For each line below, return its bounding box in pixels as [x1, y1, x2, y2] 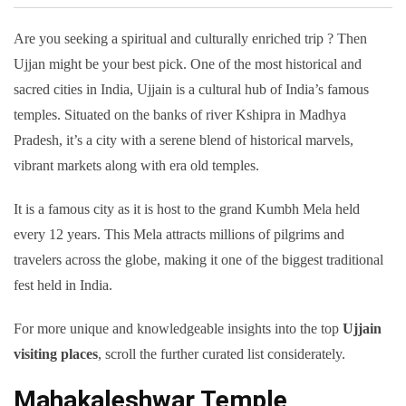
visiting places [14, 346, 98, 362]
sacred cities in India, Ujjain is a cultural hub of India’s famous [14, 82, 369, 98]
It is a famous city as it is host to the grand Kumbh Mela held [14, 201, 360, 217]
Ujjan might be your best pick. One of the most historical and [14, 56, 362, 72]
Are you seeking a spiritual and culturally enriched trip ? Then [14, 31, 367, 47]
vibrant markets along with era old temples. [14, 158, 259, 174]
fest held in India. [14, 277, 112, 294]
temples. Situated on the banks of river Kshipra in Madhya [14, 107, 346, 123]
